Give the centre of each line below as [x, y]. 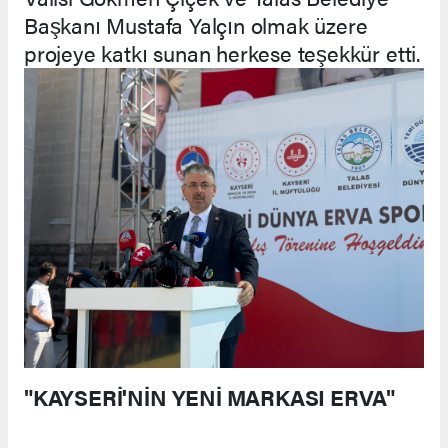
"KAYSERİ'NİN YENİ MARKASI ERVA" [210, 397]
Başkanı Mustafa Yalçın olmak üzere [196, 25]
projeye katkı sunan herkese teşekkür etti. [222, 53]
